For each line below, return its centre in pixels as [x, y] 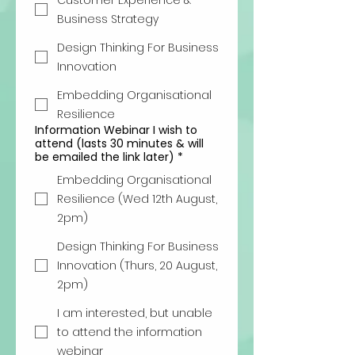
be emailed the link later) [105, 157]
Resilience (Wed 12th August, [137, 199]
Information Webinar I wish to [116, 130]
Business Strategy [108, 19]
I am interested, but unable [135, 313]
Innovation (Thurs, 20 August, [137, 265]
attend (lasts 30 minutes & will [119, 143]
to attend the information [130, 332]
